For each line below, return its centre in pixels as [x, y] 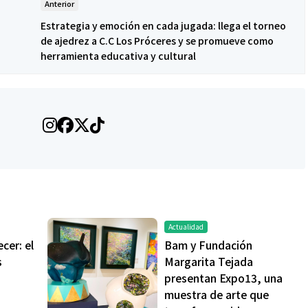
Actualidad [186, 227]
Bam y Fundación [208, 245]
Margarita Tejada [209, 262]
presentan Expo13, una [223, 278]
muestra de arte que [217, 295]
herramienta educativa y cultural [118, 56]
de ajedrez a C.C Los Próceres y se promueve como [157, 41]
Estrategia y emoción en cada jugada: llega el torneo [163, 26]
